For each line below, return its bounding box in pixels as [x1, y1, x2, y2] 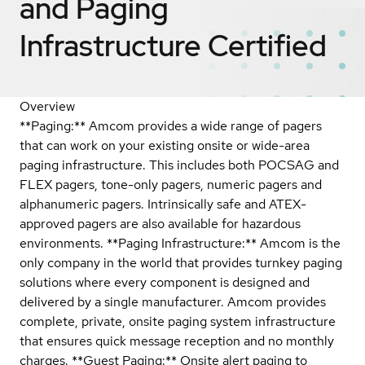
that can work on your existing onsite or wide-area [20, 136, 310, 154]
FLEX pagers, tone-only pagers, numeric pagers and [20, 175, 322, 193]
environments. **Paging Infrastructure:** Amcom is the [20, 234, 341, 252]
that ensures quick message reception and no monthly [20, 332, 334, 350]
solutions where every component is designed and [20, 273, 310, 291]
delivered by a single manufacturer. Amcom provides [20, 292, 326, 310]
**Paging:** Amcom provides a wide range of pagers [20, 117, 322, 134]
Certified [208, 25, 327, 65]
